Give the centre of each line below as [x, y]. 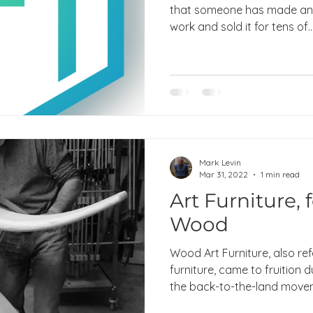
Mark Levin [220, 163]
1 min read [280, 175]
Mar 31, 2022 [224, 175]
